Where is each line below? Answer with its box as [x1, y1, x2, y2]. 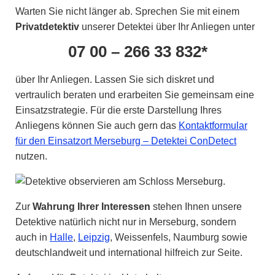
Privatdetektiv [15, 21, 79, 32]
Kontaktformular [179, 120, 247, 131]
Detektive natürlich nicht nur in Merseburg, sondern [15, 217, 236, 227]
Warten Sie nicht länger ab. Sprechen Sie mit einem [15, 6, 239, 17]
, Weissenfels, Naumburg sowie [110, 232, 247, 242]
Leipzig [78, 232, 110, 242]
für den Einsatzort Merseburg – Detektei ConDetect [15, 136, 236, 146]
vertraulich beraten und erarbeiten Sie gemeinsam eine [15, 90, 254, 100]
